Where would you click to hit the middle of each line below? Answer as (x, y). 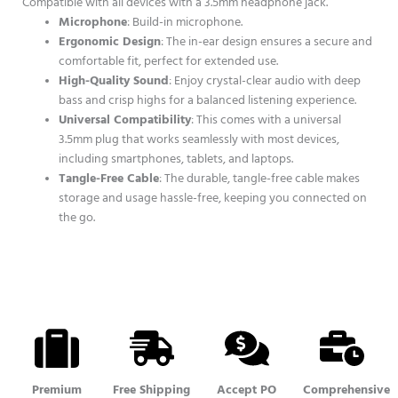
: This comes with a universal (267, 120)
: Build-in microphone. (185, 23)
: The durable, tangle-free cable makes (260, 179)
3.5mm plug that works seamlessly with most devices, (199, 140)
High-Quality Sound (114, 81)
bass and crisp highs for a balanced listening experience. (208, 101)
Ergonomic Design (110, 42)
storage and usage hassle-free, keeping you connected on (213, 199)
